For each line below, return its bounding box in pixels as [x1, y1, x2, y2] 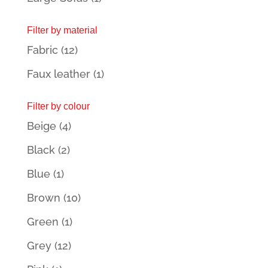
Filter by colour [26, 100, 90, 111]
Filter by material [26, 25, 98, 35]
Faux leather [26, 67, 90, 80]
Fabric [26, 43, 58, 56]
